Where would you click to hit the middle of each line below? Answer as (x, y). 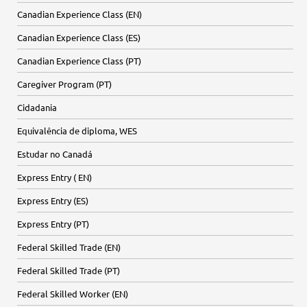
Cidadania (37, 107)
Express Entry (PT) (53, 224)
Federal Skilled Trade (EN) (69, 247)
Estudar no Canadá (55, 154)
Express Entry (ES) (53, 200)
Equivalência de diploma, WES (77, 131)
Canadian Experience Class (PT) (79, 61)
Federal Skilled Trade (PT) (69, 270)
